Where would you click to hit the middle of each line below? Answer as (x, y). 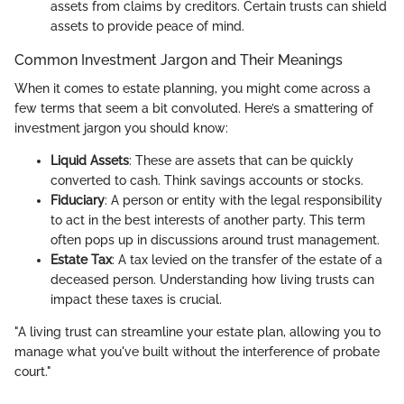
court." (33, 372)
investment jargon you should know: (121, 129)
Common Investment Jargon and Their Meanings (179, 60)
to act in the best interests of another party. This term (208, 220)
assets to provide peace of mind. (147, 27)
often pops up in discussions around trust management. (215, 240)
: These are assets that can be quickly (241, 161)
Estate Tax (81, 260)
